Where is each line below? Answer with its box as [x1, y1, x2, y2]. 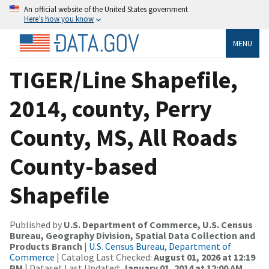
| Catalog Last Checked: [55, 250, 154, 263]
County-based [10, 151, 158, 181]
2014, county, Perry [10, 93, 212, 124]
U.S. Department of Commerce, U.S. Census [64, 218, 253, 231]
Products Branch [10, 240, 82, 252]
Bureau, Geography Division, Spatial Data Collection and [10, 229, 255, 241]
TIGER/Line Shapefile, [10, 64, 238, 95]
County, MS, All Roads [10, 122, 237, 153]
